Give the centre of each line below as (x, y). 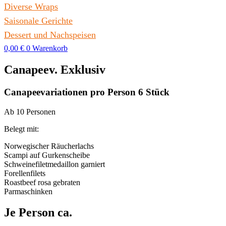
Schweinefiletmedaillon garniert (54, 164)
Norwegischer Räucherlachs (49, 146)
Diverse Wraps (31, 7)
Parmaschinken (28, 191)
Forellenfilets (25, 173)
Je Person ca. (38, 213)
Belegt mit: (21, 129)
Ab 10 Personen (30, 111)
